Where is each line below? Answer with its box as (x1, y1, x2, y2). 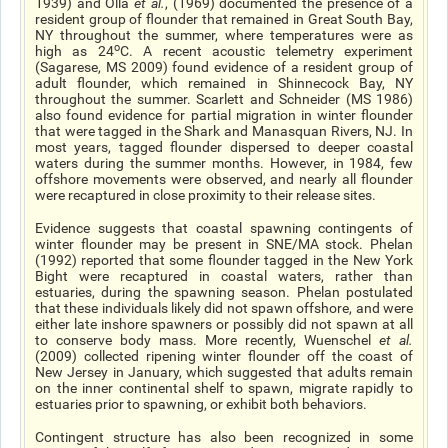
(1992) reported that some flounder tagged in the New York (35, 252, 413, 268)
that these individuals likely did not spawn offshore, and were (35, 300, 413, 316)
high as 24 (35, 43, 114, 59)
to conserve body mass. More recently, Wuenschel (35, 332, 379, 348)
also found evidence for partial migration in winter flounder (35, 107, 413, 123)
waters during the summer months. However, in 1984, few (35, 155, 413, 171)
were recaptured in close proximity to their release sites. (35, 187, 376, 203)
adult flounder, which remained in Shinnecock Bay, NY (35, 75, 413, 91)
